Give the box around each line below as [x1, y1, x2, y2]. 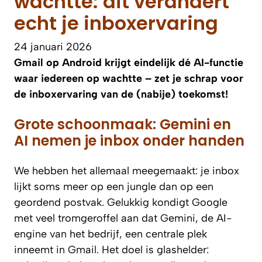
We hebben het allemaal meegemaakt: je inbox [14, 164, 239, 177]
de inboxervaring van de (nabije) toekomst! [14, 87, 228, 101]
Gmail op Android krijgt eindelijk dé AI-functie [14, 56, 243, 69]
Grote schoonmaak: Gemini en [14, 114, 231, 134]
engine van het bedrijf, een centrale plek [14, 227, 207, 240]
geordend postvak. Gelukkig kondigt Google [14, 195, 227, 209]
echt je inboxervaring [14, 9, 218, 36]
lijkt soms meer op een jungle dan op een [14, 180, 213, 193]
